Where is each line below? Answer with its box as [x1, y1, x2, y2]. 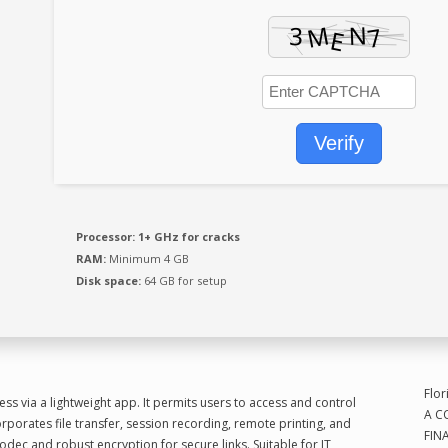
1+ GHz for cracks [135, 229, 240, 244]
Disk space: [76, 273, 141, 288]
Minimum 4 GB [106, 251, 189, 266]
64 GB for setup [141, 273, 227, 288]
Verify [314, 132, 364, 154]
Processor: [76, 229, 135, 244]
